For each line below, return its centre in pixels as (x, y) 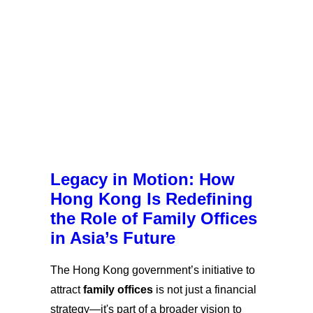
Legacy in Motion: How (143, 179)
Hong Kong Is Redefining (152, 198)
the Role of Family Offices (154, 218)
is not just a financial (205, 289)
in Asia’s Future (113, 238)
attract (67, 289)
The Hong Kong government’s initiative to (153, 270)
